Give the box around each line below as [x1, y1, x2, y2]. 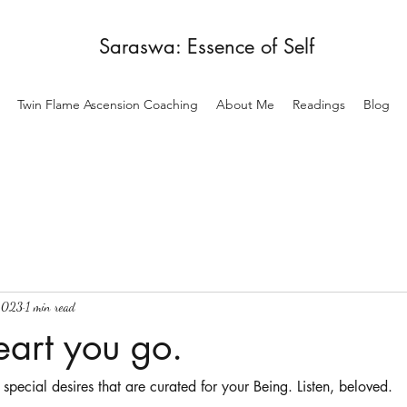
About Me [216, 96, 274, 113]
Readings [293, 96, 345, 113]
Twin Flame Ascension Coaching [17, 96, 198, 113]
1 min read [25, 299, 75, 315]
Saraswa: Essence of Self [99, 34, 315, 59]
